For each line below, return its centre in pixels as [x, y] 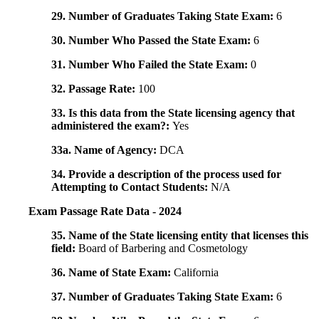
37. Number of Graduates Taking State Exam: [164, 297]
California [196, 273]
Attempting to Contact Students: [131, 187]
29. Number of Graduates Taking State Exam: [164, 16]
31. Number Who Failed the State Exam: [151, 65]
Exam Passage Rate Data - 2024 [105, 211]
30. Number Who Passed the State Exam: [152, 41]
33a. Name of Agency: [105, 150]
